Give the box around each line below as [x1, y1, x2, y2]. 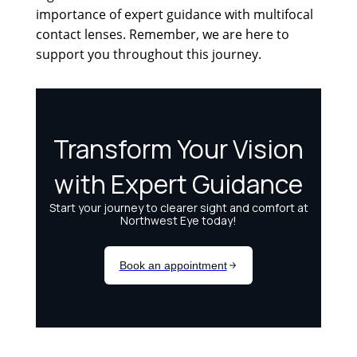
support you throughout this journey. [35, 45, 261, 64]
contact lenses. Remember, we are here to [35, 25, 289, 44]
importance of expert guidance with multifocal [35, 6, 313, 24]
